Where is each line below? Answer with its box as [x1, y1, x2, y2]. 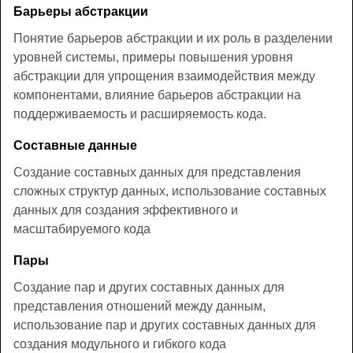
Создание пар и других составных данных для [13, 281, 284, 294]
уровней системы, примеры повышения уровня [13, 50, 293, 64]
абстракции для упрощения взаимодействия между [13, 69, 315, 83]
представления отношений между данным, [13, 299, 266, 313]
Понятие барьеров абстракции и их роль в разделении [13, 32, 333, 45]
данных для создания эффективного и [13, 203, 238, 217]
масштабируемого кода [13, 222, 150, 236]
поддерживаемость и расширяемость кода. [13, 107, 266, 121]
